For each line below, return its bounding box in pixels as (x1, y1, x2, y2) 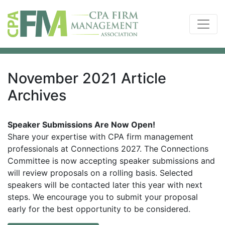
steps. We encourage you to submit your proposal (8, 192, 198, 202)
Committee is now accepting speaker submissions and (8, 156, 215, 166)
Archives (8, 86, 66, 104)
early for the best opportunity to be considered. (8, 204, 190, 214)
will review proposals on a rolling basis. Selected (8, 168, 193, 178)
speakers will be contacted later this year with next (8, 180, 202, 190)
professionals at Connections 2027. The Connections (8, 144, 208, 154)
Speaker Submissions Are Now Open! (8, 120, 155, 130)
